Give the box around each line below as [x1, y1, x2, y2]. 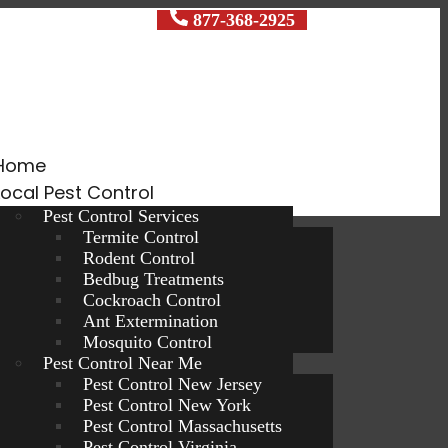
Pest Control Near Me [43, 353, 203, 373]
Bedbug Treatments [83, 269, 225, 289]
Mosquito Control [83, 332, 213, 352]
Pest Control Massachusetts [83, 416, 283, 436]
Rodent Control [83, 248, 196, 268]
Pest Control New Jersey [83, 374, 263, 394]
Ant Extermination [83, 311, 219, 331]
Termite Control [83, 227, 200, 247]
